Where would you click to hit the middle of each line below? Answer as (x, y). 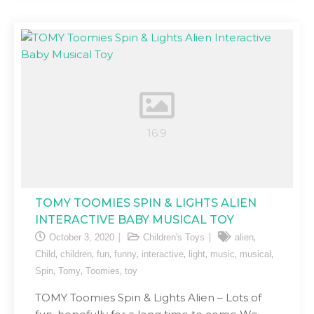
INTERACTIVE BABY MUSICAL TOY (135, 220)
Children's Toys (174, 237)
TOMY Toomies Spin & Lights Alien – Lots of (148, 298)
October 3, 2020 (82, 237)
